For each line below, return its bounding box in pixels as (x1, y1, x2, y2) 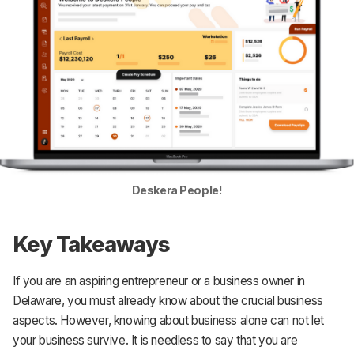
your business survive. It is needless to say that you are (13, 332, 298, 348)
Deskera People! (131, 183, 223, 197)
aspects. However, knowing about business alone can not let (13, 312, 324, 328)
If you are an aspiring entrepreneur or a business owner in (13, 273, 305, 288)
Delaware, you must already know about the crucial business (13, 292, 323, 308)
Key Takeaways (13, 231, 171, 257)
